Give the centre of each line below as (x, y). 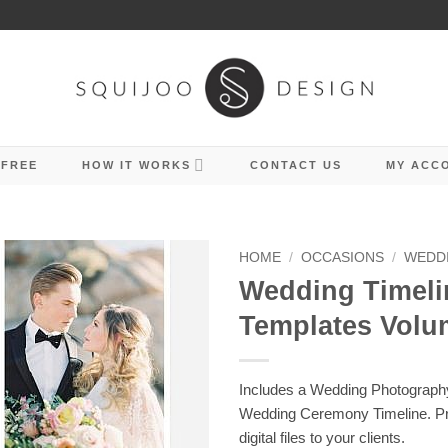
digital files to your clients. (322, 437)
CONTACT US (295, 165)
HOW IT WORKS (136, 165)
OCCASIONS (343, 257)
